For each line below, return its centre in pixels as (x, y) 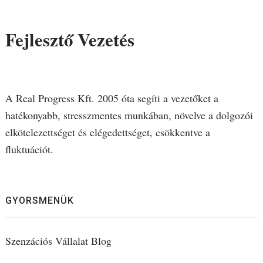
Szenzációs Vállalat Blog (58, 241)
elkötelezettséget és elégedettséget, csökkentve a (107, 132)
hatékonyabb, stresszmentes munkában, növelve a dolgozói (129, 115)
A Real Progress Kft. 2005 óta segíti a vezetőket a (112, 98)
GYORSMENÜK (39, 201)
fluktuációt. (29, 149)
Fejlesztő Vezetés (70, 40)
